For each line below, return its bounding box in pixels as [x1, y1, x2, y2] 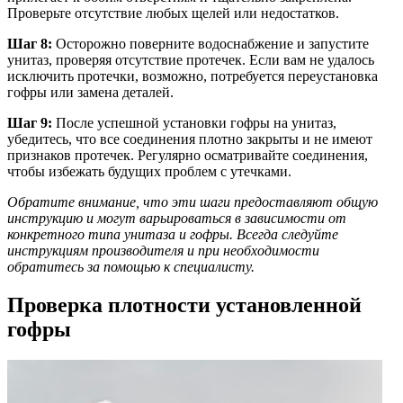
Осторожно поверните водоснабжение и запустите [52, 36, 369, 52]
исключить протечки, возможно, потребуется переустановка [7, 68, 378, 85]
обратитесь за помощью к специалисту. [7, 259, 255, 275]
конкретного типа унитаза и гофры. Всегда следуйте [7, 227, 338, 243]
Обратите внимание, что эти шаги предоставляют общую [7, 194, 378, 210]
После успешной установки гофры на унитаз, [52, 115, 336, 131]
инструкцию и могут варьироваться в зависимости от [7, 210, 346, 227]
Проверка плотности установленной [7, 292, 362, 317]
